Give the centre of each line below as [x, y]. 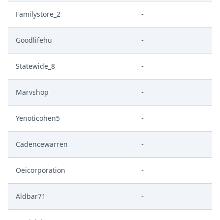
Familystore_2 [38, 14]
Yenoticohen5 [38, 118]
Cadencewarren [42, 144]
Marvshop [32, 92]
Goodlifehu [34, 40]
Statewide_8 [35, 66]
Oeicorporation [41, 170]
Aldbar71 [31, 196]
